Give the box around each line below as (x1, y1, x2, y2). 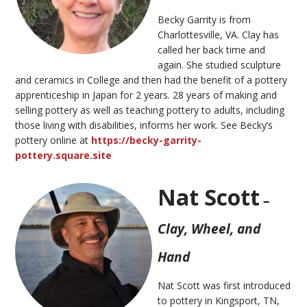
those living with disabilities (15, 118, 135, 132)
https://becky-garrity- (91, 133, 202, 147)
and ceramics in (15, 73, 88, 86)
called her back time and (158, 42, 266, 56)
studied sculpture (206, 58, 282, 71)
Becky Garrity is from (158, 12, 251, 26)
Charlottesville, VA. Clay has (158, 27, 280, 41)
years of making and (184, 88, 278, 101)
